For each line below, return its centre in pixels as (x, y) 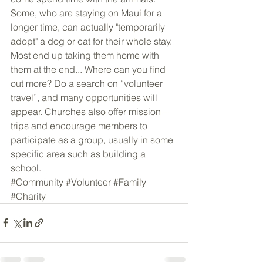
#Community (37, 182)
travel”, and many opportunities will (85, 97)
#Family (130, 182)
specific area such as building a (79, 154)
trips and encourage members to (80, 125)
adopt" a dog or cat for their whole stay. (92, 41)
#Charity (28, 196)
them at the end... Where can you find (89, 69)
